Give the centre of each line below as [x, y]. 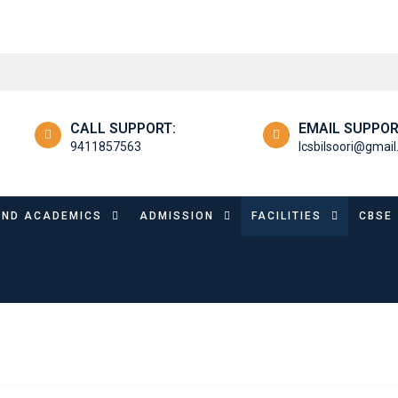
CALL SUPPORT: [123, 128]
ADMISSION [177, 215]
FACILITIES [287, 215]
